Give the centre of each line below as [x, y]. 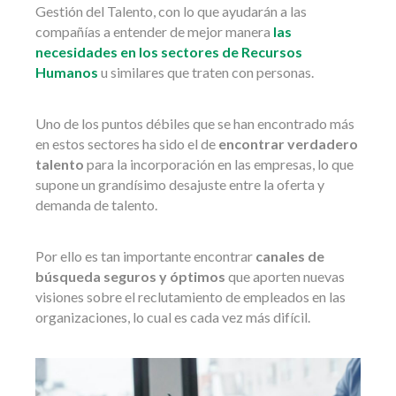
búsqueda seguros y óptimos [130, 276]
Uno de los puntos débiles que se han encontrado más [195, 123]
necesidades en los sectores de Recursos [169, 51]
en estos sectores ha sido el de [127, 143]
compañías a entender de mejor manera [154, 31]
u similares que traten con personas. [207, 72]
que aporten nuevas [285, 276]
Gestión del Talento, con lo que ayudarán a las [171, 11]
